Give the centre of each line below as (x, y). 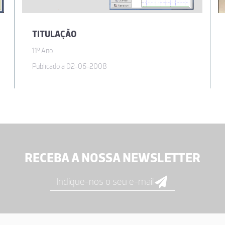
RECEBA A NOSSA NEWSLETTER (113, 158)
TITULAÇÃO (54, 34)
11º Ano (42, 51)
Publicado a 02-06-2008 (70, 67)
